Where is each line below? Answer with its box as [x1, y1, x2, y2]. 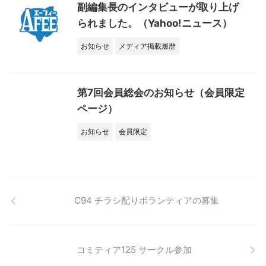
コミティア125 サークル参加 [77, 244, 192, 255]
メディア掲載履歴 [119, 42, 176, 50]
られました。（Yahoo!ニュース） [77, 17, 232, 29]
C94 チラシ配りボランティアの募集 [74, 195, 219, 206]
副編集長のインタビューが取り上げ [77, 1, 239, 13]
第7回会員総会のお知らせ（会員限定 [77, 87, 245, 99]
